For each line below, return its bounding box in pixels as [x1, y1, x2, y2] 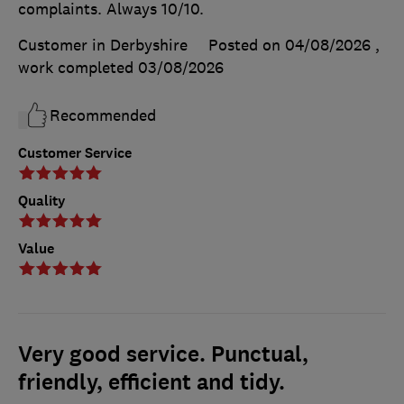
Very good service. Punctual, [18, 339, 308, 369]
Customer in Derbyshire [18, 34, 188, 55]
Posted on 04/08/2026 [208, 34, 371, 55]
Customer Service [18, 142, 132, 162]
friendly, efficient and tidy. [18, 367, 285, 397]
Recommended [50, 105, 156, 125]
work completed [18, 57, 138, 78]
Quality [18, 190, 66, 210]
